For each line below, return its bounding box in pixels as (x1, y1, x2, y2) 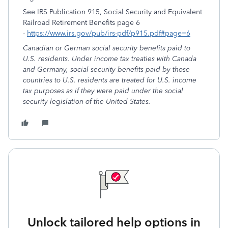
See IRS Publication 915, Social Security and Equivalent (23, 8, 202, 16)
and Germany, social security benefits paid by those (23, 65, 190, 74)
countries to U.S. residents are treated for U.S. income (23, 76, 196, 84)
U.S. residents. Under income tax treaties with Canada (23, 54, 196, 63)
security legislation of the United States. (23, 97, 151, 106)
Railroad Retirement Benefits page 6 (23, 18, 140, 27)
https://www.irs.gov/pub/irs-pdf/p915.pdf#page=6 (27, 29, 190, 38)
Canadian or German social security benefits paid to (23, 44, 190, 52)
